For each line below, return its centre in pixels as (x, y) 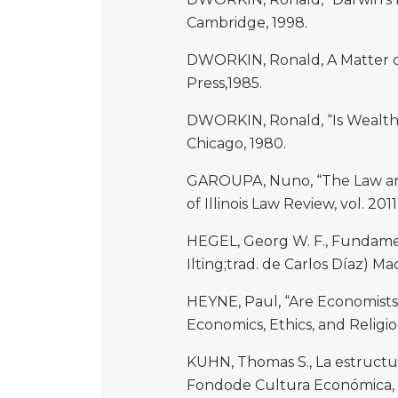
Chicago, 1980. (236, 144)
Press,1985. (224, 84)
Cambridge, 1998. (247, 23)
